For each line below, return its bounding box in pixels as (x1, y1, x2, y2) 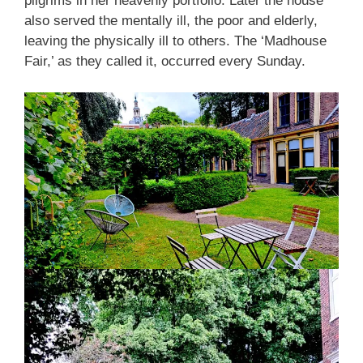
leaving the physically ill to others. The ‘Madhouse (24, 33, 327, 49)
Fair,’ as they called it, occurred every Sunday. (24, 53, 305, 69)
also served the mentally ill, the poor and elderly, (24, 13, 318, 28)
